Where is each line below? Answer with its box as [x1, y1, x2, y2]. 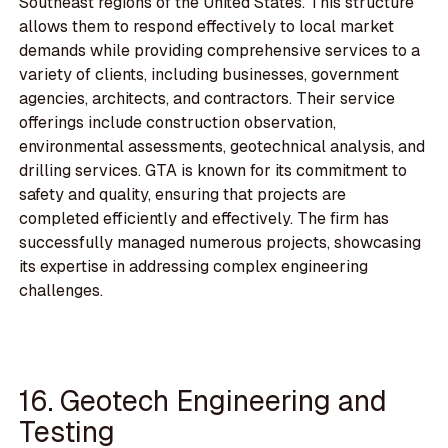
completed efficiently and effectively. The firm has [19, 208, 390, 230]
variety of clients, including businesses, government [19, 64, 400, 86]
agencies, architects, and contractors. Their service [19, 88, 396, 110]
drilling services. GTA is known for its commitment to [19, 160, 408, 182]
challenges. [19, 280, 104, 302]
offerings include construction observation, [19, 112, 337, 134]
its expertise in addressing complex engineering [19, 256, 369, 278]
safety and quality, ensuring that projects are [19, 184, 347, 206]
